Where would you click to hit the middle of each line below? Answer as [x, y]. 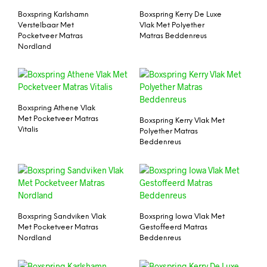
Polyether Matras [169, 132]
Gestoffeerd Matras [173, 228]
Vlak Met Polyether [172, 25]
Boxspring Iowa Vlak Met [182, 217]
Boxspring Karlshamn [53, 14]
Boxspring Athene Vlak [57, 108]
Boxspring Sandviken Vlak [62, 217]
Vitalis [28, 130]
